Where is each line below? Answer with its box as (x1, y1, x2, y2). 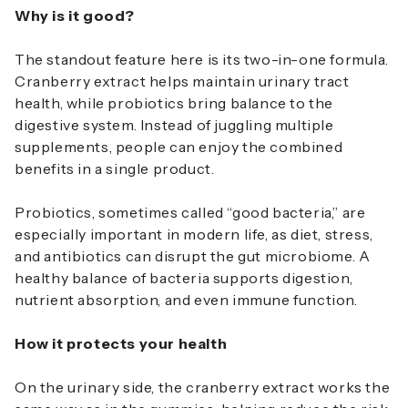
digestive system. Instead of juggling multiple (15, 116, 334, 135)
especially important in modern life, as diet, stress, (15, 225, 373, 244)
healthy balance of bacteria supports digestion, (15, 269, 353, 288)
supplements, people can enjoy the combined (15, 138, 343, 157)
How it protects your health (15, 334, 228, 353)
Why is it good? (15, 6, 135, 25)
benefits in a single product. (15, 159, 215, 178)
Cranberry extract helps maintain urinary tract (15, 72, 350, 91)
